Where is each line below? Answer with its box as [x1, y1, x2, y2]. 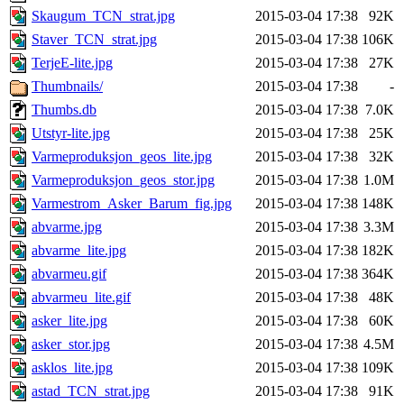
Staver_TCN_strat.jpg [32, 32, 157, 48]
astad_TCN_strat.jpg [32, 383, 150, 399]
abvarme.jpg [32, 219, 102, 235]
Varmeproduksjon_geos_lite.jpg [32, 149, 212, 165]
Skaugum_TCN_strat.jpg [32, 8, 175, 24]
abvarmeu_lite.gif [32, 289, 131, 306]
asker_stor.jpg [32, 336, 110, 353]
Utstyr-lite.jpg [32, 125, 110, 142]
